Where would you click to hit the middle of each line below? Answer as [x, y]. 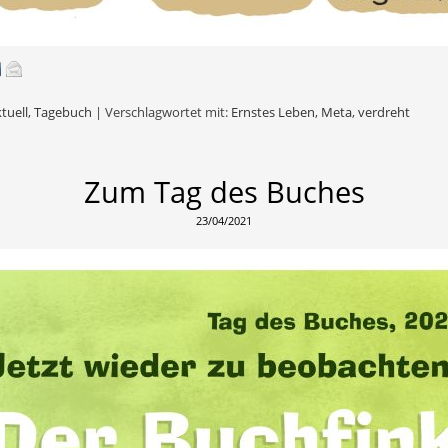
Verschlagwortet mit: [168, 112]
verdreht [384, 112]
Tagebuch [63, 112]
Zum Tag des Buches [224, 192]
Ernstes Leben [273, 112]
